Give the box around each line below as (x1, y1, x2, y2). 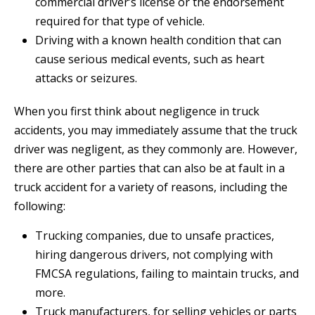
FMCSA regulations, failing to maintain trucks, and (35, 266, 299, 282)
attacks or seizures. (35, 70, 137, 86)
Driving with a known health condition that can (35, 32, 281, 49)
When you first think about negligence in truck (14, 103, 259, 120)
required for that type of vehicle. (35, 13, 205, 30)
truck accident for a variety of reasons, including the (14, 179, 288, 195)
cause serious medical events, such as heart (35, 51, 264, 67)
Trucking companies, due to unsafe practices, (35, 228, 274, 244)
